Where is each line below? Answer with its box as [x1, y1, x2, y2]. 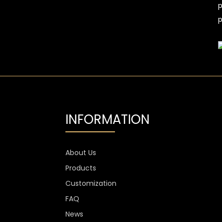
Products [65, 163, 96, 173]
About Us [65, 147, 96, 158]
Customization [65, 178, 116, 188]
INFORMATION [65, 111, 150, 129]
